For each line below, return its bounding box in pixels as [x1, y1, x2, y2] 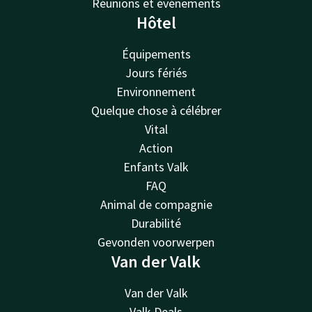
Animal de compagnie [100, 196, 212, 212]
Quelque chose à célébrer [91, 102, 221, 118]
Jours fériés [125, 64, 187, 81]
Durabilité [131, 214, 181, 231]
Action [139, 139, 173, 156]
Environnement [116, 83, 196, 100]
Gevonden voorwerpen [97, 233, 214, 250]
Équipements [121, 45, 191, 62]
